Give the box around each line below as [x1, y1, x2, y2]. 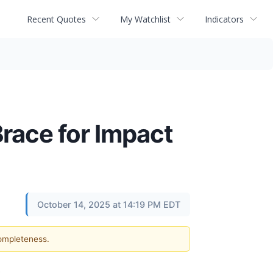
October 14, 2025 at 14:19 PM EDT [37, 199, 180, 210]
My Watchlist [120, 13, 171, 25]
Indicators [205, 13, 244, 25]
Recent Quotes [27, 13, 86, 25]
